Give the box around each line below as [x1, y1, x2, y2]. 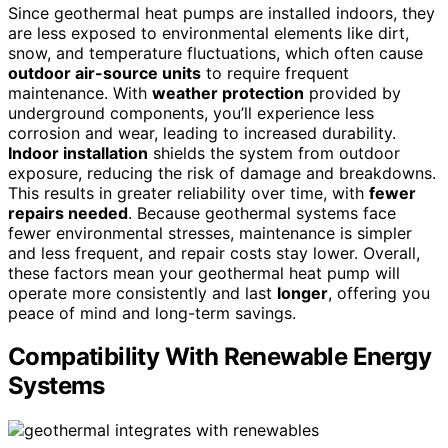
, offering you [328, 282, 430, 303]
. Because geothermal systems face [128, 202, 396, 223]
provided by [304, 82, 401, 103]
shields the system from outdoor [148, 142, 400, 163]
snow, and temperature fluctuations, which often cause [8, 42, 423, 63]
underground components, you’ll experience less [8, 102, 374, 123]
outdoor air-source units [8, 62, 201, 83]
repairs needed [8, 202, 128, 223]
